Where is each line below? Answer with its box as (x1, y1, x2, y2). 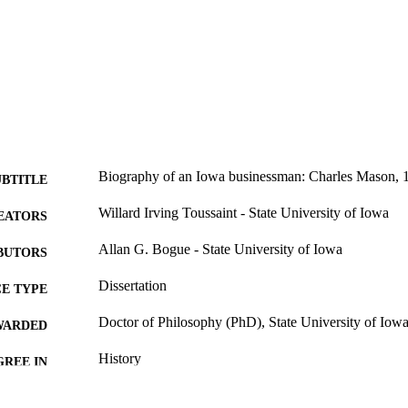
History (98, 351, 141, 367)
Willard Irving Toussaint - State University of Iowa (98, 205, 389, 221)
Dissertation (98, 278, 167, 294)
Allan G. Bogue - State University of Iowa (98, 241, 342, 258)
